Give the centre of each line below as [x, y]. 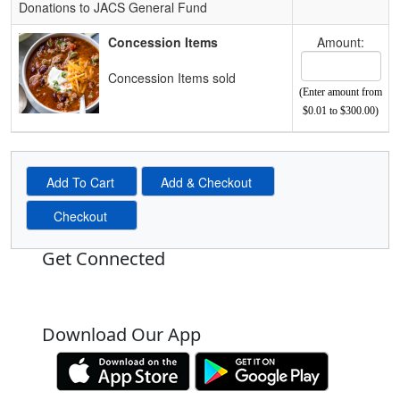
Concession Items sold [172, 78]
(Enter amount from [341, 92]
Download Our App [121, 334]
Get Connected [104, 258]
